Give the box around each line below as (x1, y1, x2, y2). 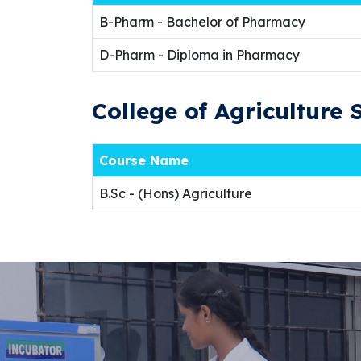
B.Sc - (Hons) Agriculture (99, 185, 252, 201)
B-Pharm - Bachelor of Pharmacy (99, 14, 305, 30)
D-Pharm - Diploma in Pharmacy (99, 47, 300, 63)
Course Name (99, 152, 189, 168)
